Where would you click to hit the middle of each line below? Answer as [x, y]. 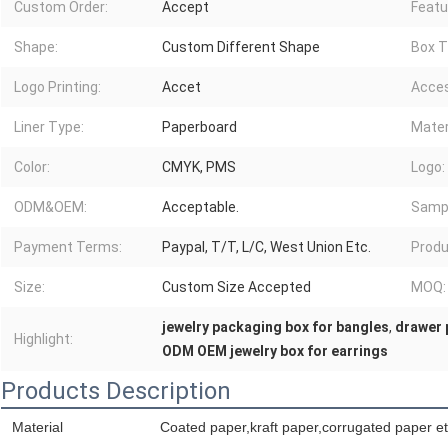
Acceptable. [200, 207]
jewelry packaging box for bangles [275, 327]
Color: [32, 167]
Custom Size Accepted [236, 287]
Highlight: [43, 339]
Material [37, 427]
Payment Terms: [68, 247]
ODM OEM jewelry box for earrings [275, 351]
